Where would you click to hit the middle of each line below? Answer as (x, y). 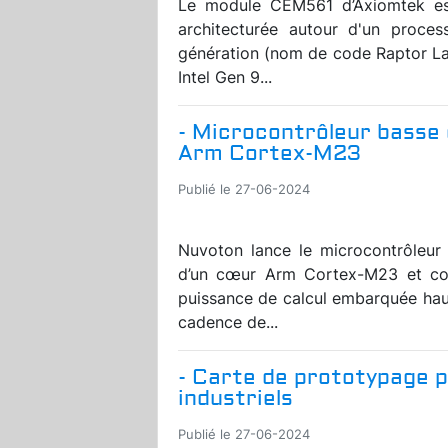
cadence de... (228, 321)
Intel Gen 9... (225, 76)
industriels (235, 398)
